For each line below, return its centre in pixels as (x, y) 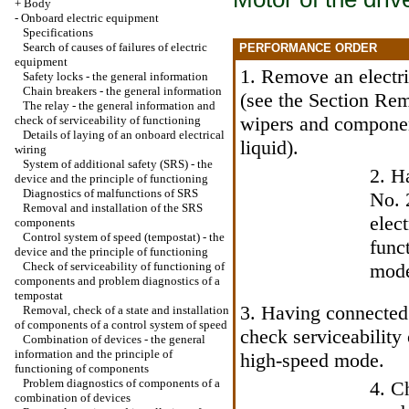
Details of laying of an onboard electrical (124, 135)
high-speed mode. (312, 360)
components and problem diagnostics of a (117, 281)
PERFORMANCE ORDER (306, 48)
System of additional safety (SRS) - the (118, 164)
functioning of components (82, 368)
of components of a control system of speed (121, 325)
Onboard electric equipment (90, 18)
